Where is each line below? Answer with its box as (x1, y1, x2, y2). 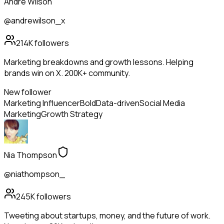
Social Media (139, 97, 185, 109)
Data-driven (96, 97, 139, 109)
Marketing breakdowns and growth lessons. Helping (4, 56, 193, 68)
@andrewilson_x (4, 15, 65, 26)
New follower (4, 86, 51, 98)
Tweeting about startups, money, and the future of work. (4, 210, 210, 221)
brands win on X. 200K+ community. (4, 67, 130, 79)
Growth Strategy (41, 108, 102, 120)
